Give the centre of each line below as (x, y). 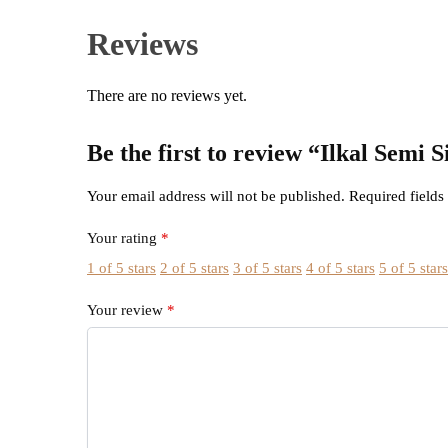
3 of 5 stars (268, 267)
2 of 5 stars (195, 267)
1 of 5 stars (122, 267)
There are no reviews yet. (167, 96)
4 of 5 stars (341, 267)
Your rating (124, 238)
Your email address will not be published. (216, 196)
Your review (127, 309)
